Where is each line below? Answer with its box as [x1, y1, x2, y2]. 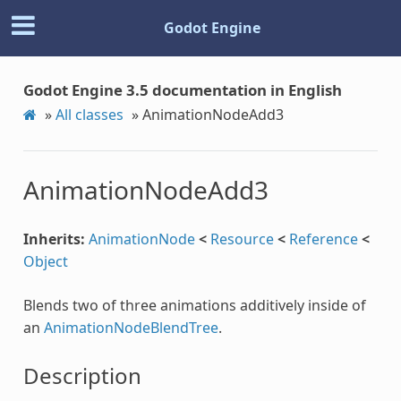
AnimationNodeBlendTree [43, 317, 218, 337]
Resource [209, 228, 274, 249]
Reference [288, 228, 358, 249]
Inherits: [22, 228, 85, 249]
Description [22, 360, 141, 390]
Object [22, 251, 68, 271]
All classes [55, 104, 124, 124]
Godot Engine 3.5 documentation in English [22, 79, 342, 100]
